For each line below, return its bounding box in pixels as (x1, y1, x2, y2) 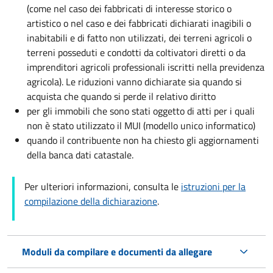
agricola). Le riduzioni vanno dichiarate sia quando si (27, 74, 242, 89)
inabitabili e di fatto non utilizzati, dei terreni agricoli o (27, 30, 252, 45)
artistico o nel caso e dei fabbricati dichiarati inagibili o (27, 15, 251, 30)
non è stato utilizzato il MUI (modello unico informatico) (27, 118, 255, 133)
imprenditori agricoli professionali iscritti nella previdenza (27, 59, 264, 74)
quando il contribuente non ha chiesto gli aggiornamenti (27, 132, 259, 147)
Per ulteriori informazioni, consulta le (24, 179, 181, 194)
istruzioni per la (181, 179, 246, 194)
